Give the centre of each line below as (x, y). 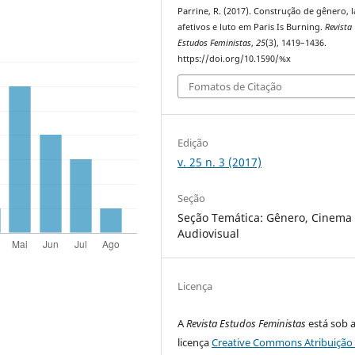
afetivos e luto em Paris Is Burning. (252, 27)
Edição (193, 143)
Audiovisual (209, 234)
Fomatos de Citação (236, 87)
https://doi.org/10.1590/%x (235, 58)
